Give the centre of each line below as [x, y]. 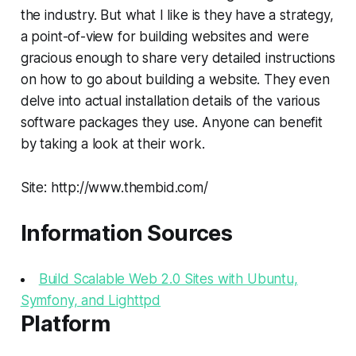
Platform [65, 323]
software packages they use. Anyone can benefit [171, 122]
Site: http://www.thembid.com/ [114, 187]
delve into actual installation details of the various [170, 101]
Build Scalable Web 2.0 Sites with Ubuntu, [168, 279]
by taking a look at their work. [112, 143]
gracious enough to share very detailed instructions [178, 58]
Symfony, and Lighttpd [91, 300]
